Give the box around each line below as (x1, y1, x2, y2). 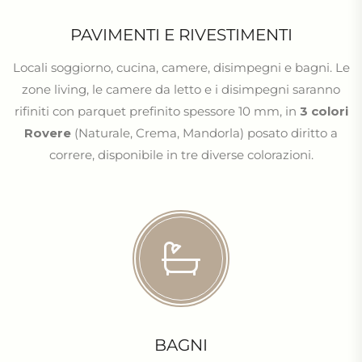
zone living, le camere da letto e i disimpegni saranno (22, 82, 340, 97)
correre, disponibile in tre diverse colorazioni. (48, 147, 314, 162)
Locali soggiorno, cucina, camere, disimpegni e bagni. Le (12, 60, 350, 75)
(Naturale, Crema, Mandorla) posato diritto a (71, 125, 338, 141)
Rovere (24, 125, 71, 141)
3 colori (299, 103, 348, 119)
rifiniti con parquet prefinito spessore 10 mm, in (14, 103, 300, 119)
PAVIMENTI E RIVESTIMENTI (69, 25, 293, 44)
